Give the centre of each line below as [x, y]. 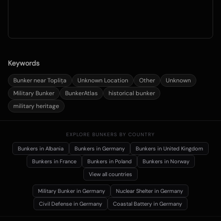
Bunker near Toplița [40, 81]
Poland [123, 162]
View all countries [110, 174]
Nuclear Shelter [134, 191]
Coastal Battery [132, 204]
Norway [180, 162]
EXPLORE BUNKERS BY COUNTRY [110, 135]
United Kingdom [183, 149]
